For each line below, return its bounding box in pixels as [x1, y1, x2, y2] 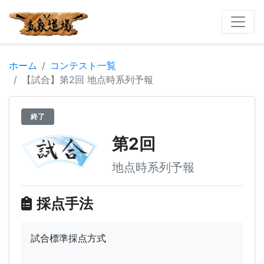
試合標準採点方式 [31, 232, 106, 244]
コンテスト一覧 [50, 59, 116, 71]
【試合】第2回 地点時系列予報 [22, 73, 153, 85]
